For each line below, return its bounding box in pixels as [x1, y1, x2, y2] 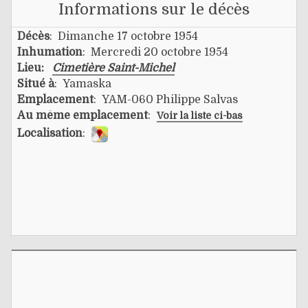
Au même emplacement [17, 109, 148, 122]
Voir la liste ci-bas [157, 109, 243, 121]
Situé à [17, 77, 54, 90]
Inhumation [17, 45, 82, 58]
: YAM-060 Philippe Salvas [93, 93, 238, 106]
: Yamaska [54, 77, 111, 90]
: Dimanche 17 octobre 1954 [49, 30, 198, 43]
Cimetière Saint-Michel [52, 61, 175, 74]
